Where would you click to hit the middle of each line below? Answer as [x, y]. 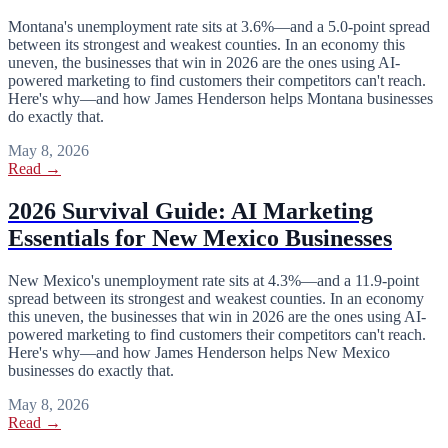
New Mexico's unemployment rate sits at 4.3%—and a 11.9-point [213, 280]
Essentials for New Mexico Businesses [200, 238]
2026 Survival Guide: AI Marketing [190, 211]
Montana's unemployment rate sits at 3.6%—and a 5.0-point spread [219, 27]
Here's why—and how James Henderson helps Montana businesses [220, 99]
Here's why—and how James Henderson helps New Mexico [199, 352]
